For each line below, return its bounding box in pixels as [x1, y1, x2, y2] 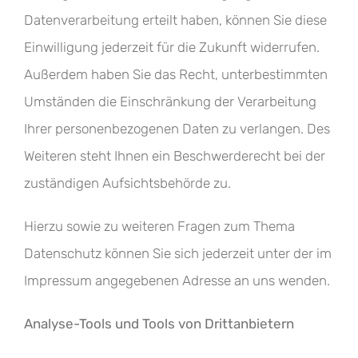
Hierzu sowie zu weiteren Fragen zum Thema [24, 218, 295, 234]
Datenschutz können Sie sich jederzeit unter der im [24, 245, 332, 261]
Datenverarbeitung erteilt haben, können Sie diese [24, 12, 327, 28]
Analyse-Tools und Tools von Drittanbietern [24, 316, 294, 332]
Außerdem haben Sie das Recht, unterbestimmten [24, 66, 328, 82]
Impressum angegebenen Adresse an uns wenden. [24, 272, 330, 288]
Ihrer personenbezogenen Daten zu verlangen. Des [24, 121, 330, 137]
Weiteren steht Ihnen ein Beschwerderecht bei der [24, 148, 325, 164]
